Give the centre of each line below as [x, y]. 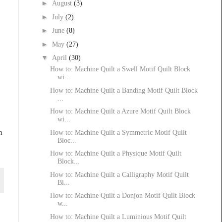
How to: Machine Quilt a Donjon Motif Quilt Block [122, 196]
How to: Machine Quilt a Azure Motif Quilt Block [120, 111]
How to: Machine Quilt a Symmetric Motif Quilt [118, 132]
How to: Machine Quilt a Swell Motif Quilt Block [120, 69]
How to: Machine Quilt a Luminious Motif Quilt [118, 217]
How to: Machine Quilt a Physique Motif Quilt [115, 154]
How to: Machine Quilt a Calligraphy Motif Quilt [119, 174]
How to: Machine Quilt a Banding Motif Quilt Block [124, 90]
